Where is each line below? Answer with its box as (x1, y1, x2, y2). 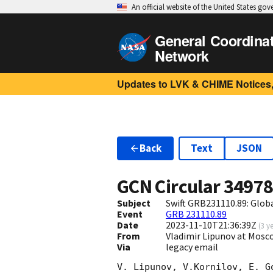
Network (155, 46, 209, 66)
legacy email (165, 241, 218, 253)
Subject (117, 197, 151, 210)
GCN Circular (117, 174, 224, 199)
